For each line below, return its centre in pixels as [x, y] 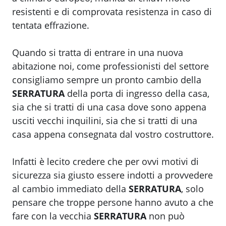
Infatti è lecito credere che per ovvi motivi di [105, 162]
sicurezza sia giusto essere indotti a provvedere [112, 175]
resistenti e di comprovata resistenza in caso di [112, 12]
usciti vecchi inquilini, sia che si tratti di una [105, 121]
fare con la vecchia [53, 216]
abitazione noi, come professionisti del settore [110, 66]
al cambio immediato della [70, 189]
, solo [192, 189]
